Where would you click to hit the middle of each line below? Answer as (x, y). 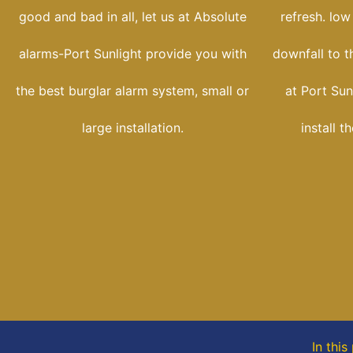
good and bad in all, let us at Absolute (132, 17)
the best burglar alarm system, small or (132, 91)
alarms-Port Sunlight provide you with (132, 54)
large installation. (132, 128)
